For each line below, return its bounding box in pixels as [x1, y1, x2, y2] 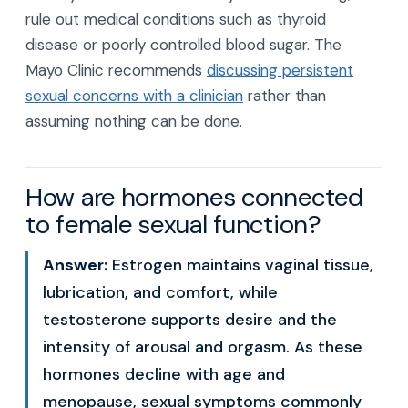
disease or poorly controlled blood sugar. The [25, 35, 342, 55]
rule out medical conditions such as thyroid [25, 9, 326, 29]
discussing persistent [207, 60, 353, 80]
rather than [243, 86, 326, 106]
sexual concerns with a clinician [25, 86, 243, 106]
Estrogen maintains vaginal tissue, [107, 254, 373, 276]
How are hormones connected [25, 180, 363, 214]
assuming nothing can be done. [25, 111, 242, 131]
